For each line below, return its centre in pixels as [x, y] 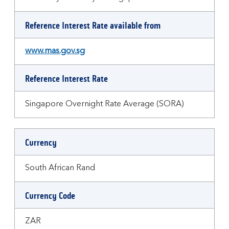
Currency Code [50, 196]
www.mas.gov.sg [55, 51]
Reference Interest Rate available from [93, 26]
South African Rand [60, 168]
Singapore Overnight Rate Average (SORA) [105, 104]
